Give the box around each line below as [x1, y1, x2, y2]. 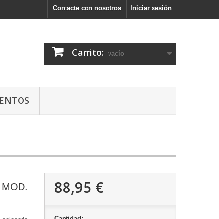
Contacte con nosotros [53, 4, 121, 12]
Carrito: [72, 46, 104, 58]
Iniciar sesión [131, 4, 172, 12]
